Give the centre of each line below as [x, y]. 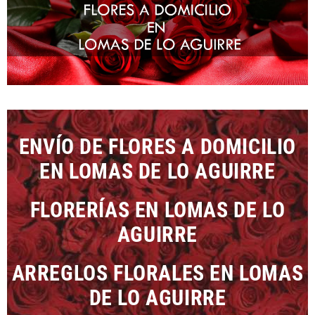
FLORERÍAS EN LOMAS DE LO [157, 210]
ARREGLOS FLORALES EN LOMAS [157, 273]
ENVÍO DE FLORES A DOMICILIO [157, 146]
